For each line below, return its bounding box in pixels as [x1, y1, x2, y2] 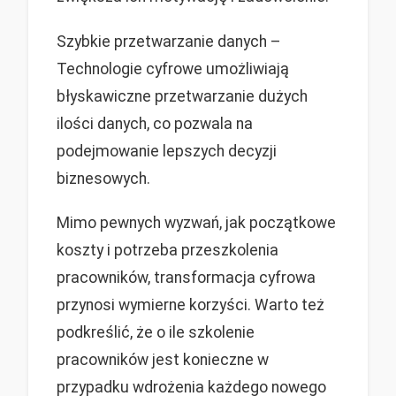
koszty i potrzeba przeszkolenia [57, 240, 278, 259]
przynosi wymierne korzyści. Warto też [57, 295, 324, 314]
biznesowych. [57, 169, 150, 187]
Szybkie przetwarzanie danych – [57, 32, 281, 50]
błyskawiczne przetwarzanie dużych [57, 87, 308, 105]
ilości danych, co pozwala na [57, 114, 253, 133]
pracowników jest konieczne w [57, 350, 269, 369]
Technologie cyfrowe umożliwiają [57, 59, 289, 78]
